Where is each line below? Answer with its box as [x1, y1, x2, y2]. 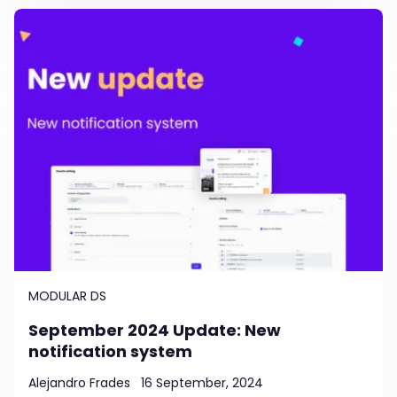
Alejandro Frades [28, 374, 130, 393]
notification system [28, 340, 192, 363]
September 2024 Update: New [28, 319, 281, 342]
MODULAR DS [28, 287, 106, 306]
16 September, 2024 [141, 374, 263, 393]
